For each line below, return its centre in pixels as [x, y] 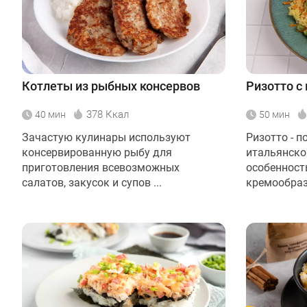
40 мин [50, 114]
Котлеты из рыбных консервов [111, 86]
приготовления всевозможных [101, 168]
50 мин [274, 114]
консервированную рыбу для [97, 152]
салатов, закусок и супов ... [92, 183]
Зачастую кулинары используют [106, 137]
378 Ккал [108, 114]
